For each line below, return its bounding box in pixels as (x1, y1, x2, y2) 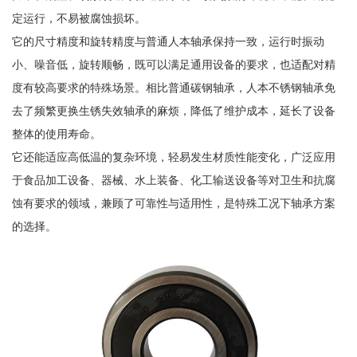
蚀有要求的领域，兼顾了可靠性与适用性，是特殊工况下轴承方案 (11, 197, 335, 210)
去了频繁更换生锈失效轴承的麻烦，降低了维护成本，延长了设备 (11, 104, 335, 118)
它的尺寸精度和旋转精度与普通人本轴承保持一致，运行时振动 (11, 35, 324, 49)
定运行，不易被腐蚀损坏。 (11, 12, 146, 25)
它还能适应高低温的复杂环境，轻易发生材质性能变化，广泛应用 (11, 151, 335, 164)
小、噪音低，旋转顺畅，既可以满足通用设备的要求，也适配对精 (11, 58, 335, 72)
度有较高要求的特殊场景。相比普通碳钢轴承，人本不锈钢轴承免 (11, 81, 335, 95)
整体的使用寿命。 (11, 127, 101, 141)
